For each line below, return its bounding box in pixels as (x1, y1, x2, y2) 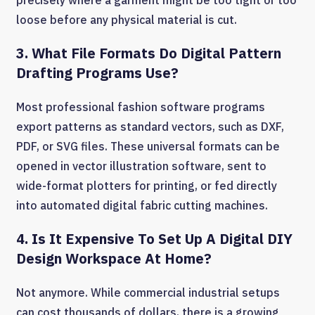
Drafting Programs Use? (16, 63, 179, 83)
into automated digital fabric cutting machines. (16, 198, 268, 213)
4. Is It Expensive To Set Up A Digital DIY (16, 229, 292, 249)
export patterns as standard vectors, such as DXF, (16, 120, 284, 134)
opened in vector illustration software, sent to (16, 159, 266, 174)
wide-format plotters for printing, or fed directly (16, 179, 277, 193)
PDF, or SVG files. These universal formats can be (16, 139, 280, 154)
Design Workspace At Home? (16, 249, 212, 269)
